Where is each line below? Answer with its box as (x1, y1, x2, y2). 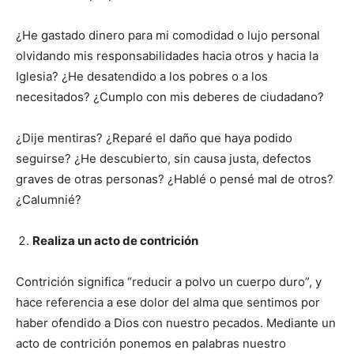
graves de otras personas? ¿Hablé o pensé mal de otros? (16, 171, 333, 187)
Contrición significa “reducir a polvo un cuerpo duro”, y (16, 274, 322, 290)
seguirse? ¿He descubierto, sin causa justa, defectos (16, 151, 311, 167)
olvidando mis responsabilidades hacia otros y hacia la (16, 48, 318, 64)
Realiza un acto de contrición (32, 233, 198, 249)
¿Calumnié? (16, 192, 81, 208)
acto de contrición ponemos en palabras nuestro (16, 336, 286, 352)
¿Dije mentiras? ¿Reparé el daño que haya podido (16, 130, 292, 146)
